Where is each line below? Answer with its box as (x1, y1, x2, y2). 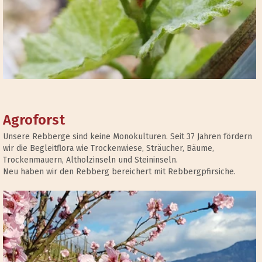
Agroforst (3, 112, 65, 129)
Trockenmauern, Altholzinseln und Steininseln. (3, 155, 178, 166)
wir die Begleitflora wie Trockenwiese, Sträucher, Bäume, (3, 143, 214, 154)
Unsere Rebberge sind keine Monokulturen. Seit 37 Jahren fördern (3, 132, 252, 142)
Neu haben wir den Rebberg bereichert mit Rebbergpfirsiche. (3, 167, 236, 177)
